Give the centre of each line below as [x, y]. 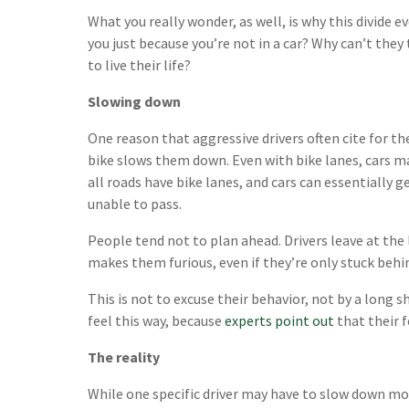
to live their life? [139, 65]
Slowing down [134, 102]
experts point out [279, 321]
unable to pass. [135, 204]
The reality [124, 357]
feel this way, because [156, 321]
